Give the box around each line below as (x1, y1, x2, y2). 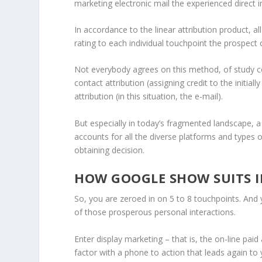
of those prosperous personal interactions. (74, 206, 239, 218)
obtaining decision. (74, 144, 147, 156)
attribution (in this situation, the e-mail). (74, 91, 226, 102)
